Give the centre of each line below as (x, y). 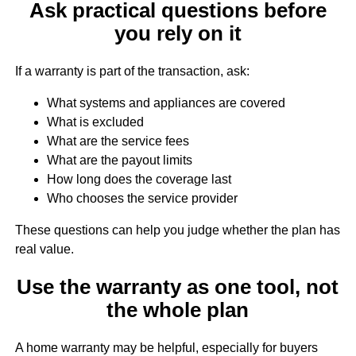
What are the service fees (118, 141)
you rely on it (178, 33)
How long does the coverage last (139, 179)
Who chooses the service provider (142, 198)
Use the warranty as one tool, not (178, 287)
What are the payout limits (119, 160)
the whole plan (178, 310)
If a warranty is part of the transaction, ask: (132, 71)
